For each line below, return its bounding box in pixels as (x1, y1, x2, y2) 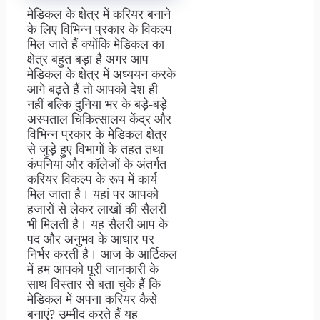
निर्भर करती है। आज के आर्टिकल (27, 246, 177, 261)
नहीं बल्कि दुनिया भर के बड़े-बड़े (27, 96, 167, 111)
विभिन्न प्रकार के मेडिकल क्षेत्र (27, 126, 167, 141)
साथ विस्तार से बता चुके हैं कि (27, 276, 161, 291)
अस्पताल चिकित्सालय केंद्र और (27, 111, 171, 126)
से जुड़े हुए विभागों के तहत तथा (27, 141, 164, 156)
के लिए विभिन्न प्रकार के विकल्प (27, 21, 172, 36)
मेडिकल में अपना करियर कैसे (27, 291, 157, 306)
